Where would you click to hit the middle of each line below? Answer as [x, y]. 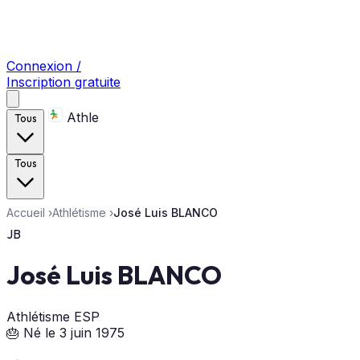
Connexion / [44, 66]
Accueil [26, 213]
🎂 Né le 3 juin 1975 [65, 332]
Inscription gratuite [63, 82]
